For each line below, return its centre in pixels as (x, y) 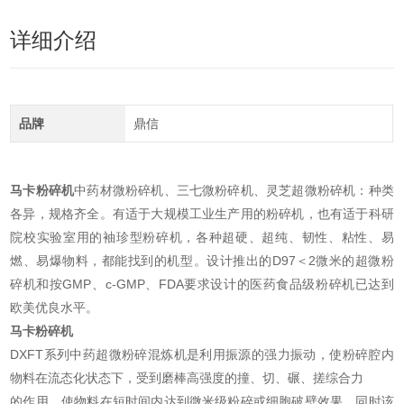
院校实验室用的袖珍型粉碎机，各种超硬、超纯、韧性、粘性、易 (202, 238)
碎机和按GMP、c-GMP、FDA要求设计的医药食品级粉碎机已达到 (202, 285)
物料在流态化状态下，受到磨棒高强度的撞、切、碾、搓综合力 (187, 378)
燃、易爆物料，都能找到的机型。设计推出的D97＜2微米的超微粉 (202, 261)
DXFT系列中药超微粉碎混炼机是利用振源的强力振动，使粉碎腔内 (202, 355)
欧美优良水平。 (55, 308)
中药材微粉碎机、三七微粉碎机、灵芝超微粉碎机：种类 (234, 191)
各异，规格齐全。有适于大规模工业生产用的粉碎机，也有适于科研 (202, 214)
